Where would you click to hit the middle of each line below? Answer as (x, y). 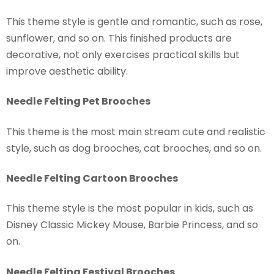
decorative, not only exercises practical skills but (123, 54)
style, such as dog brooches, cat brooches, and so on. (134, 148)
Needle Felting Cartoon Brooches (92, 178)
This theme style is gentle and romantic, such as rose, (134, 21)
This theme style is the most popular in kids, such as (130, 209)
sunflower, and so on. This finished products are (119, 38)
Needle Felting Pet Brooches (78, 102)
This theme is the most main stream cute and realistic (136, 131)
